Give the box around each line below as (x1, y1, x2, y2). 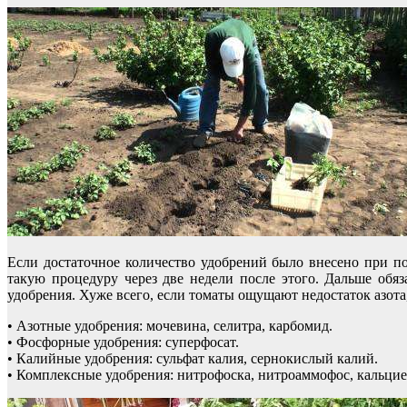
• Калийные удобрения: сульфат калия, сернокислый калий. (7, 350, 378, 366)
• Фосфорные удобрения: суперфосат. (7, 333, 239, 350)
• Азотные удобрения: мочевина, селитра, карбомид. (7, 317, 333, 333)
